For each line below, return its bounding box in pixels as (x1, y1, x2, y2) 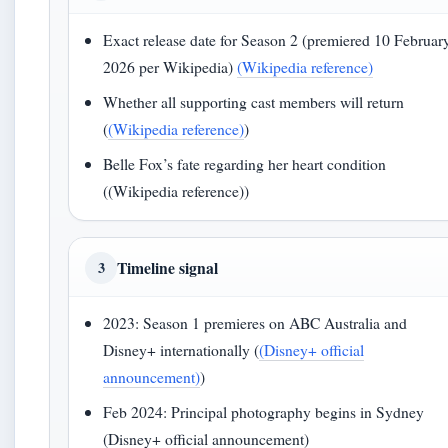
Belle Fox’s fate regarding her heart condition (103, 153, 387, 174)
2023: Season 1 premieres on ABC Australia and (103, 312, 408, 333)
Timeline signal (117, 256, 218, 279)
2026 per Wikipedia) (103, 56, 238, 77)
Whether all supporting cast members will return (103, 91, 405, 112)
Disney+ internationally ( (103, 339, 260, 360)
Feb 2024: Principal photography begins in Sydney (103, 401, 425, 422)
